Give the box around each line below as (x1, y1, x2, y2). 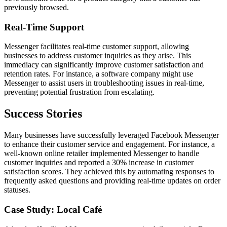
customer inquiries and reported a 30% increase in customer (4, 158, 194, 167)
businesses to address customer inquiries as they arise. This (4, 51, 191, 60)
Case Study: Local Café (4, 204, 102, 215)
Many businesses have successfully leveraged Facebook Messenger (4, 131, 219, 140)
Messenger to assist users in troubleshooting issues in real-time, (4, 79, 204, 88)
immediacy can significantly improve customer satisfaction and (4, 60, 204, 69)
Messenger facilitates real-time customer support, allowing (4, 42, 189, 51)
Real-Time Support (4, 21, 84, 32)
